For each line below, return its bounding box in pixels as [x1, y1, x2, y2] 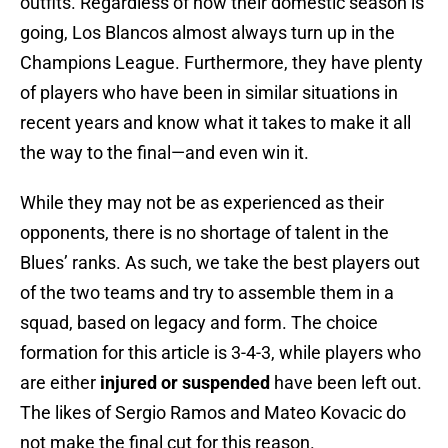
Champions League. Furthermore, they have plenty [20, 52, 423, 74]
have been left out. [270, 372, 422, 394]
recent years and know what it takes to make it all [20, 112, 411, 134]
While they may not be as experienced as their [20, 192, 384, 214]
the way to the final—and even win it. [20, 142, 309, 164]
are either [20, 372, 100, 394]
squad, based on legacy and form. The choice [20, 312, 378, 334]
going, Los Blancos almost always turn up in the [20, 22, 395, 44]
